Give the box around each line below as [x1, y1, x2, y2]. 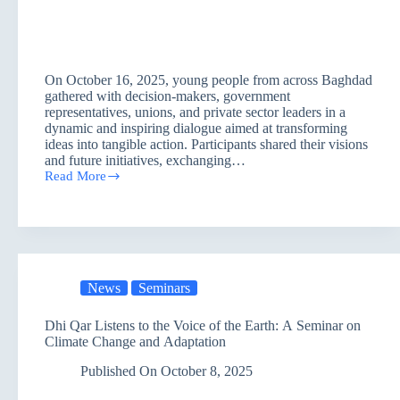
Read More [45, 168, 106, 183]
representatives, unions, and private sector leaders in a [45, 104, 346, 120]
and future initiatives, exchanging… [45, 152, 246, 168]
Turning [44, 220, 87, 235]
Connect [44, 189, 90, 204]
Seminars [138, 279, 190, 296]
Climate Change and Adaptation [45, 333, 226, 349]
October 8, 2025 [161, 362, 254, 379]
